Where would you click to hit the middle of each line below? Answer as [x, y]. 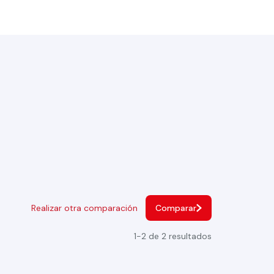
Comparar [176, 208]
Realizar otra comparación [111, 208]
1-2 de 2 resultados [173, 236]
